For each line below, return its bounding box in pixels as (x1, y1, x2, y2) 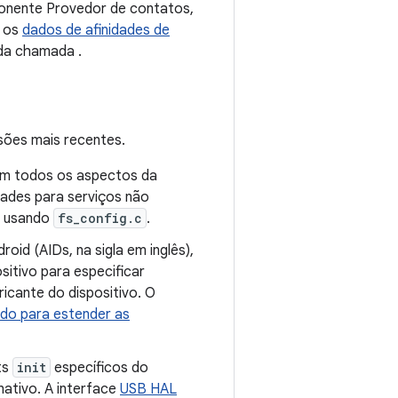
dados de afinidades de (22, 21, 170, 40)
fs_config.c (58, 210, 142, 227)
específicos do (51, 359, 148, 378)
